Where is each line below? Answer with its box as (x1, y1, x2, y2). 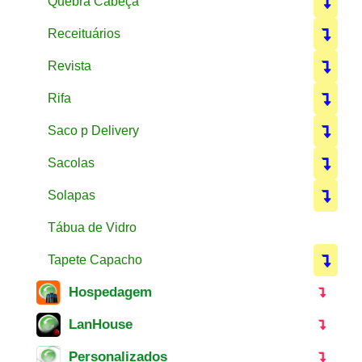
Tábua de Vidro (48, 220, 137, 234)
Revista (48, 58, 91, 73)
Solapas (48, 187, 95, 202)
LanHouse (69, 317, 133, 333)
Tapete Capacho (48, 252, 142, 267)
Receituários (48, 26, 120, 40)
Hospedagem (69, 284, 152, 301)
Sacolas (48, 155, 95, 170)
